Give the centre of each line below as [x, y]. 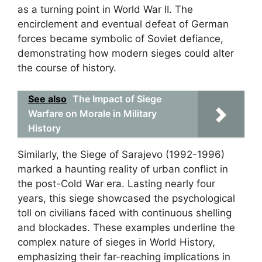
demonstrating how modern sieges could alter [126, 53]
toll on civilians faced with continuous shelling [125, 213]
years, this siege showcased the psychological [126, 198]
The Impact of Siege [117, 99]
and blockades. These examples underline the [126, 227]
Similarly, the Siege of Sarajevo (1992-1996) [121, 154]
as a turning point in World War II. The [105, 9]
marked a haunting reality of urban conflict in [123, 169]
